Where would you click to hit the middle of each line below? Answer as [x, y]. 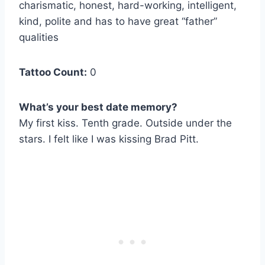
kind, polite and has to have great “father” [118, 21]
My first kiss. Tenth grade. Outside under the [125, 123]
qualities [39, 37]
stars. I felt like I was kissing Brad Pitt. [109, 139]
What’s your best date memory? [98, 107]
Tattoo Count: [53, 72]
